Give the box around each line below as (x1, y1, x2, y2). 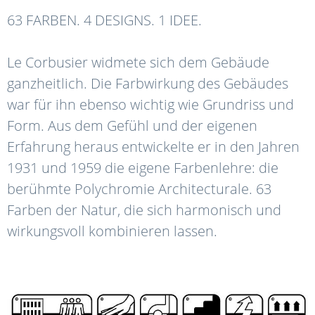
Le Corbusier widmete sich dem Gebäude (7, 53, 269, 72)
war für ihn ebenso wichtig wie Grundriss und (7, 95, 294, 115)
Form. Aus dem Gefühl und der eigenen (7, 116, 257, 136)
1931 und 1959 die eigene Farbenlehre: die (7, 158, 278, 178)
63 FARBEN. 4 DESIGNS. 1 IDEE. (7, 11, 202, 30)
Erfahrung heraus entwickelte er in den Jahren (7, 137, 300, 157)
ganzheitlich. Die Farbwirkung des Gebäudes (7, 74, 288, 94)
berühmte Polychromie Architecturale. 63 (7, 179, 271, 199)
